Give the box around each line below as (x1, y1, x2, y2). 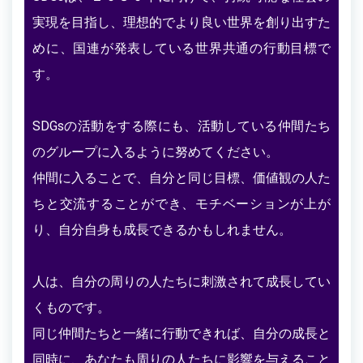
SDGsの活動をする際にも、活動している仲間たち (32, 117, 331, 134)
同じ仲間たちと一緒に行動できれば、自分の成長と (32, 325, 331, 341)
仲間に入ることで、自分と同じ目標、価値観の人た (32, 169, 331, 186)
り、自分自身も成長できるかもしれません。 (32, 221, 292, 237)
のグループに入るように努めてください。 (32, 143, 279, 160)
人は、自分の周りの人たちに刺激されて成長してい (32, 273, 331, 289)
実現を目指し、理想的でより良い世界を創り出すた (32, 14, 331, 30)
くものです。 (32, 299, 110, 315)
